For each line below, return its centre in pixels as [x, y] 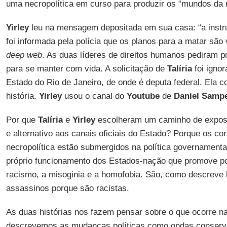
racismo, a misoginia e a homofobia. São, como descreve [116, 175]
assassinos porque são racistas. [67, 188]
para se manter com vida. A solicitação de [86, 69]
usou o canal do [94, 96]
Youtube [143, 96]
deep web [24, 55]
